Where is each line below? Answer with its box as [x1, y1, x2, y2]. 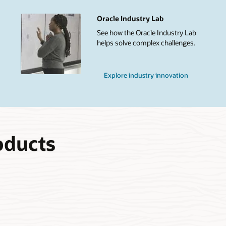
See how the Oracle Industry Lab [96, 27, 196, 37]
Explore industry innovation [104, 71, 189, 80]
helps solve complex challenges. [96, 37, 195, 47]
